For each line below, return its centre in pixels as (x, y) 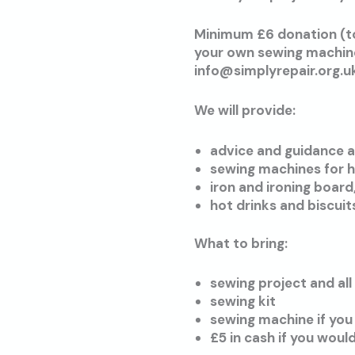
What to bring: (241, 244)
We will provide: (245, 111)
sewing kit (243, 302)
